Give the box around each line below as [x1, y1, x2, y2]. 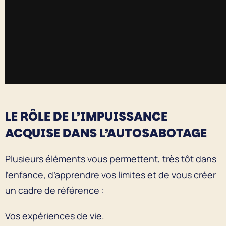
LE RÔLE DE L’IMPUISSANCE [5, 107, 167, 125]
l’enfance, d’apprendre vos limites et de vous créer [5, 168, 216, 181]
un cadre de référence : [5, 184, 104, 196]
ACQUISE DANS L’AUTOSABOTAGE [5, 124, 212, 141]
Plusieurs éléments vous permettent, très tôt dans [5, 152, 216, 165]
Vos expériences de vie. [5, 209, 104, 222]
